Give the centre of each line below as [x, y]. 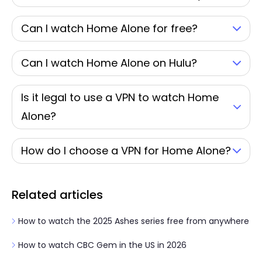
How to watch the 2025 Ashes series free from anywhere [132, 221]
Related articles [57, 195]
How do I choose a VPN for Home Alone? [126, 151]
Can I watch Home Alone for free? [109, 28]
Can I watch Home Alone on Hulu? [109, 63]
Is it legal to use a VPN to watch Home [120, 97]
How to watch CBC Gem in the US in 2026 [101, 245]
